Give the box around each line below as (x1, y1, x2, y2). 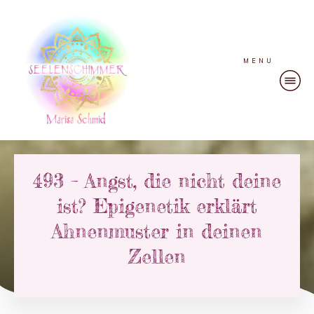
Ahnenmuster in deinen (52, 219, 262, 244)
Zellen (128, 245, 186, 269)
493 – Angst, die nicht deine (33, 169, 281, 193)
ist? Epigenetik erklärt (57, 194, 257, 219)
